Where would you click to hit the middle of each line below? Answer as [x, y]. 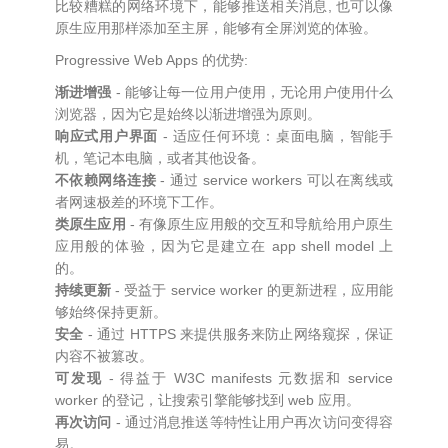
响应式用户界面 [107, 136]
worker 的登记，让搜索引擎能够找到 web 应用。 [207, 400]
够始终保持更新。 [111, 312]
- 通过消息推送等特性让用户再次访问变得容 [252, 422]
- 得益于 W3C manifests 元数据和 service [248, 378]
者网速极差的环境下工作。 [139, 202]
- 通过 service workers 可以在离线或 [274, 180]
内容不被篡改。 [104, 356]
